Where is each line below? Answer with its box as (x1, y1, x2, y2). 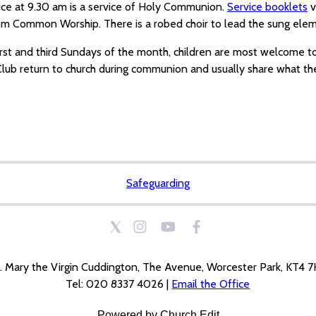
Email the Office (171, 276, 250, 291)
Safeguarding (126, 176, 190, 190)
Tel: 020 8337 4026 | (66, 276, 172, 291)
